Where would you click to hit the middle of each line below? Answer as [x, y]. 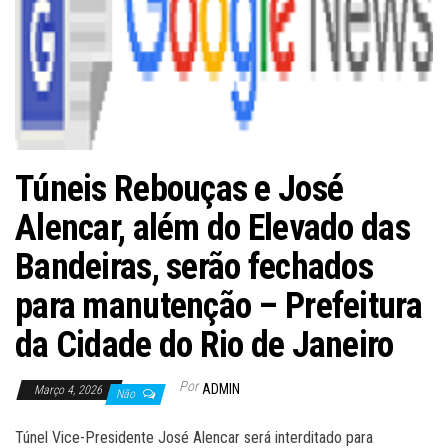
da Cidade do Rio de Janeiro [204, 345]
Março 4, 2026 [69, 390]
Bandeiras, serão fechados [194, 267]
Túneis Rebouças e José [179, 189]
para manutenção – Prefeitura [218, 306]
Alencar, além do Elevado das [212, 228]
